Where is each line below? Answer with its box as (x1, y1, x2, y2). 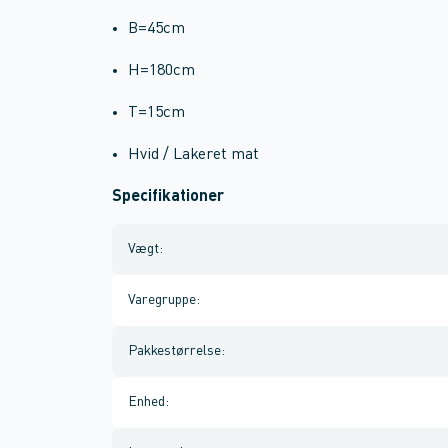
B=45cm (128, 21, 185, 37)
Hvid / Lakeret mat (128, 147, 259, 163)
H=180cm (128, 63, 195, 79)
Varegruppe (128, 293, 196, 307)
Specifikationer (112, 189, 224, 205)
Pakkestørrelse (128, 344, 221, 358)
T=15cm (128, 105, 185, 121)
